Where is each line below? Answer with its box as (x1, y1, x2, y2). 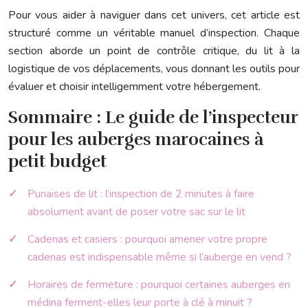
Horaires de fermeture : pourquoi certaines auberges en (27, 277, 290, 292)
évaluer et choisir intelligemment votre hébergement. (8, 79, 261, 94)
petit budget (8, 151, 107, 172)
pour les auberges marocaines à (8, 129, 263, 150)
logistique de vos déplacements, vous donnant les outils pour (8, 61, 300, 76)
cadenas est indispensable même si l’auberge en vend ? (27, 250, 291, 265)
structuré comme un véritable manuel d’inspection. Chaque (8, 25, 300, 41)
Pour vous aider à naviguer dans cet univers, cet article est (8, 8, 300, 23)
